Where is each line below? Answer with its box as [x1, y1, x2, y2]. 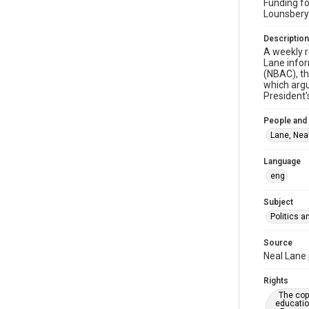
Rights [263, 276, 288, 286]
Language [263, 157, 301, 166]
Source [263, 238, 292, 248]
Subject [263, 197, 293, 207]
